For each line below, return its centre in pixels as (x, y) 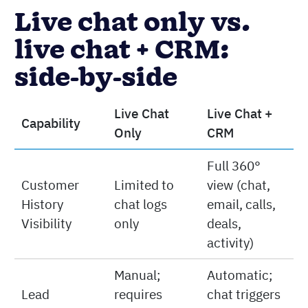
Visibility (46, 223)
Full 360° (233, 165)
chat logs (140, 204)
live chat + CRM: (122, 51)
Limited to (144, 185)
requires (138, 294)
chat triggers (243, 294)
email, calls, (241, 204)
